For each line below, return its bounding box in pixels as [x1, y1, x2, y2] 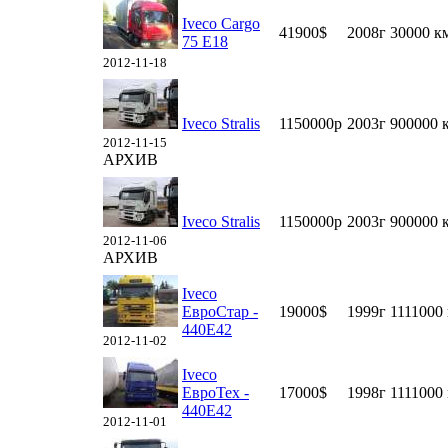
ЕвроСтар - [182, 303, 258, 320]
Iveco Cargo [182, 15, 260, 32]
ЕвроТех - [182, 384, 249, 401]
